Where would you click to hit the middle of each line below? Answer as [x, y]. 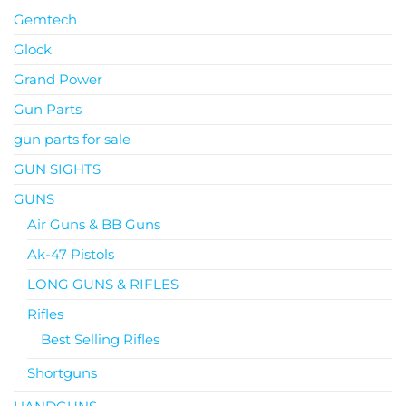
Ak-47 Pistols [71, 254]
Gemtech [45, 19]
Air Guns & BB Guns [94, 224]
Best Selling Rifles [100, 339]
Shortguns [62, 372]
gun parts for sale [72, 139]
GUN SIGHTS [57, 169]
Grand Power [58, 79]
